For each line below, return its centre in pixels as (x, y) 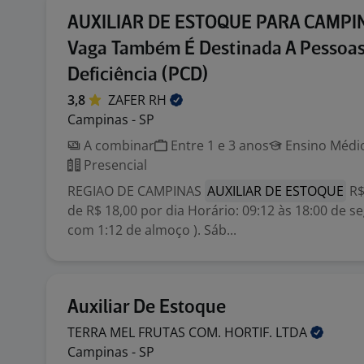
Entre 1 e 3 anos (218, 145)
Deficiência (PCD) (138, 75)
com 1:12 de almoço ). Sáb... (152, 230)
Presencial (114, 165)
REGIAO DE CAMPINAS (136, 191)
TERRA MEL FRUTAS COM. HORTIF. (171, 332)
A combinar (117, 145)
